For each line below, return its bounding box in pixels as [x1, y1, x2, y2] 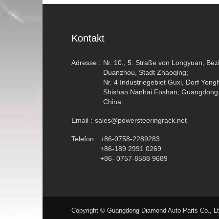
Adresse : [71, 59, 101, 66]
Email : [71, 116, 92, 124]
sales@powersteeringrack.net [94, 116, 187, 124]
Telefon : [71, 135, 98, 143]
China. [103, 98, 123, 106]
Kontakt [71, 33, 105, 44]
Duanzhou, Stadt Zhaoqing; [103, 68, 188, 76]
